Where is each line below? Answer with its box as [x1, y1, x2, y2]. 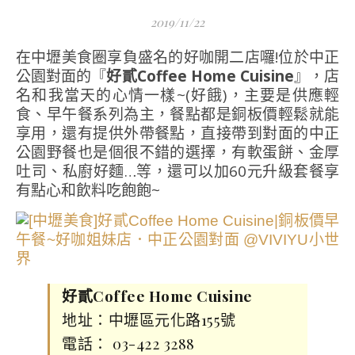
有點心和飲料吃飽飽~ [16, 180, 160, 200]
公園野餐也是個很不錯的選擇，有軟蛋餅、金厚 [16, 142, 339, 162]
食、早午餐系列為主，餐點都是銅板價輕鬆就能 [16, 104, 339, 124]
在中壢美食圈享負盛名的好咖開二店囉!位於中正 [16, 47, 32, 67]
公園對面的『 [16, 66, 107, 86]
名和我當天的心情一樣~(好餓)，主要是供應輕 [16, 85, 339, 105]
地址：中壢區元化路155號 [62, 309, 236, 330]
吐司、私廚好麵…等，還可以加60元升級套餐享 [16, 161, 339, 181]
